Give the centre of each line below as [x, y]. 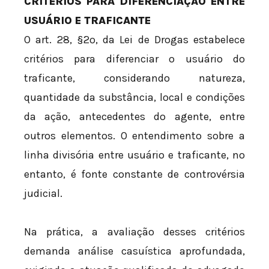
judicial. [43, 194]
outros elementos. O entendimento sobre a [134, 136]
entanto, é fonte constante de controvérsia [134, 174]
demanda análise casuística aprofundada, [134, 251]
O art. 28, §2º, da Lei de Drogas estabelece [134, 40]
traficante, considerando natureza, [134, 78]
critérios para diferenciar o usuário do [134, 59]
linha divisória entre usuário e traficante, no [134, 155]
